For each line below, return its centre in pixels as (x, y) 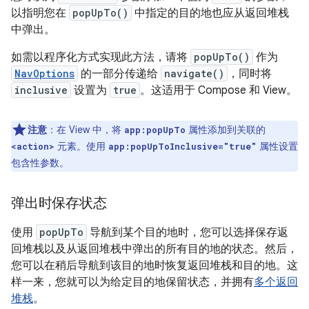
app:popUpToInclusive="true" (182, 146)
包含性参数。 (40, 163)
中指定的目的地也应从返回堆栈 (210, 13)
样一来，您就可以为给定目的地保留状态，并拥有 (132, 282)
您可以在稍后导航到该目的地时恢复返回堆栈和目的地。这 (154, 266)
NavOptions (44, 73)
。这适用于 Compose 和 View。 (219, 90)
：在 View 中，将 (86, 130)
